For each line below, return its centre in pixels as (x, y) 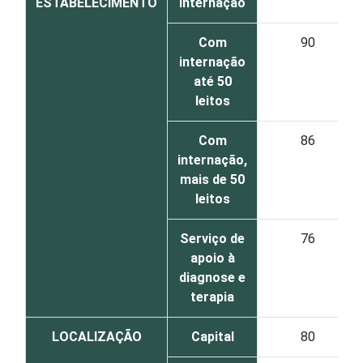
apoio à (212, 258)
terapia (212, 297)
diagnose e (212, 278)
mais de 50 (212, 179)
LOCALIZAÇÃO (96, 337)
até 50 (212, 81)
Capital (212, 337)
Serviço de (212, 239)
